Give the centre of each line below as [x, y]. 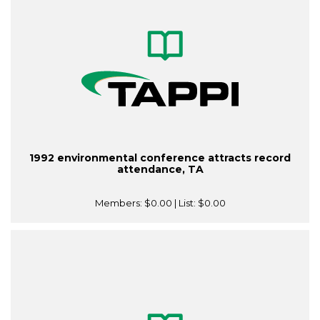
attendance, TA [160, 170]
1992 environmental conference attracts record [160, 158]
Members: [119, 203]
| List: [185, 203]
